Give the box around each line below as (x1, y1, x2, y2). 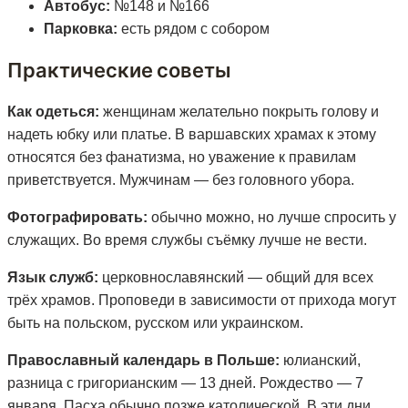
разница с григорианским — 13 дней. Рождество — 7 (7, 374, 363, 391)
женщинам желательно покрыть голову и (99, 103, 379, 119)
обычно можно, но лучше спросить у (148, 209, 396, 225)
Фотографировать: (7, 209, 148, 225)
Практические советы (7, 57, 231, 82)
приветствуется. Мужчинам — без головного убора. (7, 171, 354, 188)
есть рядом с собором (117, 21, 270, 37)
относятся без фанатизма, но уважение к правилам (7, 148, 356, 165)
